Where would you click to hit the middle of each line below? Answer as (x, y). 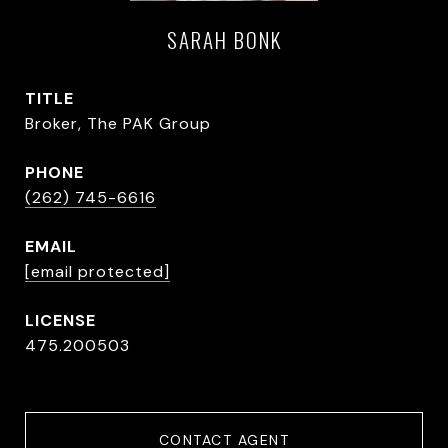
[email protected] (97, 271)
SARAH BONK (224, 39)
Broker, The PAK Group (118, 123)
